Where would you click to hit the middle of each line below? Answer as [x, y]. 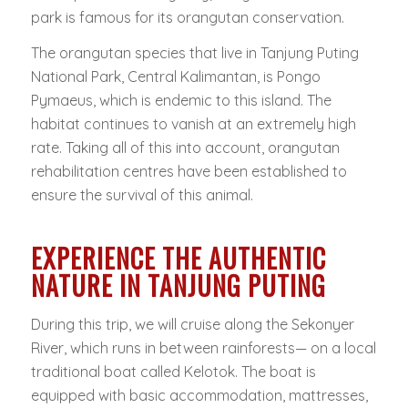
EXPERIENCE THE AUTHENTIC [178, 259]
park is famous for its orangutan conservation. [187, 17]
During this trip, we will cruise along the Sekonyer [192, 325]
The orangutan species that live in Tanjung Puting [194, 53]
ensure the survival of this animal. [142, 195]
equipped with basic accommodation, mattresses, [199, 396]
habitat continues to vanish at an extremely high [193, 124]
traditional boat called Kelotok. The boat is [173, 372]
